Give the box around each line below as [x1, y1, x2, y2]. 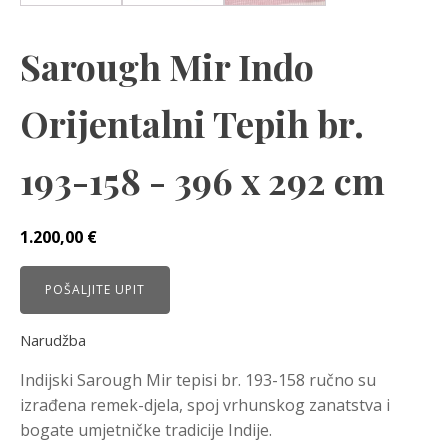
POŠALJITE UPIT [45, 281, 145, 299]
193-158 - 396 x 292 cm [20, 156, 385, 205]
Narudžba [20, 329, 86, 350]
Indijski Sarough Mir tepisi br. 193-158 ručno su [20, 368, 376, 391]
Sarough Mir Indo [20, 42, 314, 91]
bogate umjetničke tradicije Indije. [20, 418, 272, 441]
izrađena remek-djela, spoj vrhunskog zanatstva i [20, 393, 390, 416]
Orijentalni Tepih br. [20, 99, 364, 148]
